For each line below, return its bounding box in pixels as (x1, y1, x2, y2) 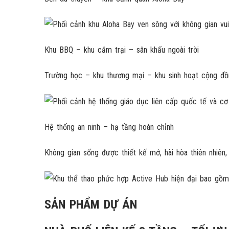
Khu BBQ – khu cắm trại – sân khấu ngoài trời (44, 45, 199, 55)
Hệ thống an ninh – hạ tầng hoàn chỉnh (44, 122, 174, 132)
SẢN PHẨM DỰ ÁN (44, 197, 137, 212)
